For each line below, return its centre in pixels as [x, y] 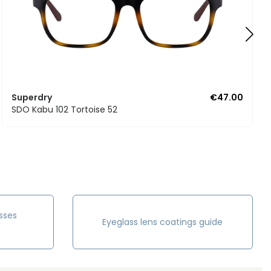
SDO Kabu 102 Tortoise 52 [65, 110]
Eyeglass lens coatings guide [162, 222]
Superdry [32, 98]
